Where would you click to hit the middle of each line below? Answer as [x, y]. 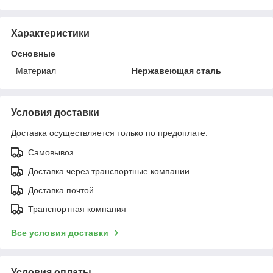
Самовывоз [51, 152]
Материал [36, 70]
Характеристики [50, 33]
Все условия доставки [60, 232]
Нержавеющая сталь [177, 70]
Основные [33, 53]
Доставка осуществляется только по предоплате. [109, 133]
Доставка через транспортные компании [109, 171]
